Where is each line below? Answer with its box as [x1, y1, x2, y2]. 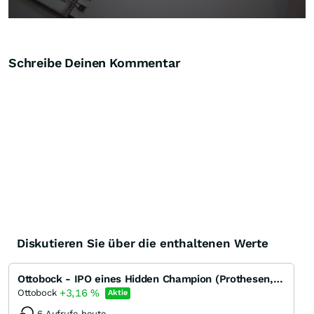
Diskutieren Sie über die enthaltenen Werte [17, 236, 268, 251]
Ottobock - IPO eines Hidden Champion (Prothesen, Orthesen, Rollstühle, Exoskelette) [273, 273, 283, 286]
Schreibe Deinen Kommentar [8, 55, 181, 71]
